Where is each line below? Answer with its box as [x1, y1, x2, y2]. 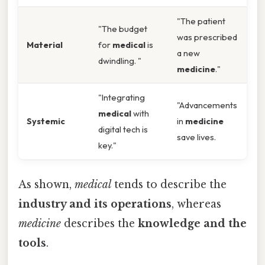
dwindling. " [98, 55, 141, 67]
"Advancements [177, 99, 237, 111]
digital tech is [98, 124, 148, 135]
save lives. [177, 131, 216, 143]
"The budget [98, 23, 147, 35]
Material [27, 39, 63, 51]
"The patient [177, 15, 225, 27]
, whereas [172, 197, 221, 211]
